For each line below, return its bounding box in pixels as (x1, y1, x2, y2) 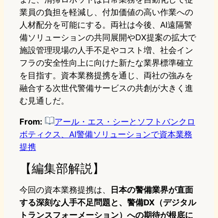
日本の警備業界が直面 (110, 185, 193, 195)
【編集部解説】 (19, 161, 105, 176)
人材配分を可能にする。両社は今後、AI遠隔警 (19, 20, 192, 30)
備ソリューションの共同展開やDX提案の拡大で (19, 33, 196, 43)
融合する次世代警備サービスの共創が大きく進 (19, 83, 193, 93)
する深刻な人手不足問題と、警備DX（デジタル (19, 198, 196, 208)
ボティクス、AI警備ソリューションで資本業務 (19, 129, 192, 140)
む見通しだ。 (19, 96, 69, 106)
